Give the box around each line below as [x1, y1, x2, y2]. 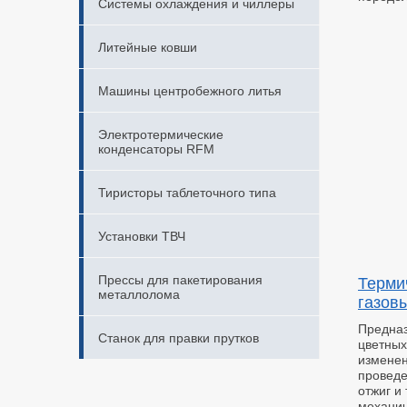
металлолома [98, 287, 180, 302]
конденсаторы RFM [98, 142, 214, 156]
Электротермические [98, 127, 223, 142]
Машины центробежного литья [98, 84, 282, 98]
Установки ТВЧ [98, 229, 185, 243]
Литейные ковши [98, 40, 197, 55]
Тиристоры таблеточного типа [98, 185, 276, 200]
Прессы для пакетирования [98, 273, 263, 287]
